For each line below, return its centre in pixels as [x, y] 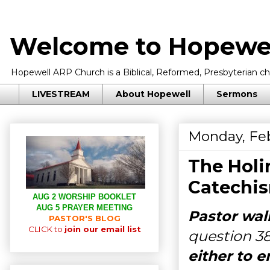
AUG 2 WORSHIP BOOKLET [84, 196]
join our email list [102, 229]
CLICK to [46, 229]
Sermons [237, 94]
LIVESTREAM [61, 94]
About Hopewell [153, 94]
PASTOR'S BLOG [84, 218]
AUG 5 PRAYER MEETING [84, 207]
